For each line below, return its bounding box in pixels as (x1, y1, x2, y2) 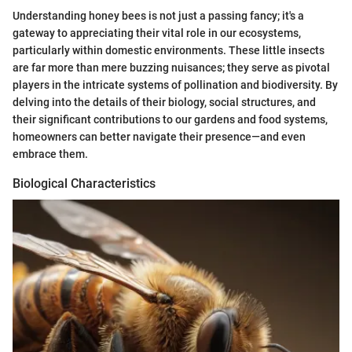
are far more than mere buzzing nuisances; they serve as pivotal (13, 60, 330, 74)
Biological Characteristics (13, 175, 156, 191)
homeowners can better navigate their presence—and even (13, 130, 306, 143)
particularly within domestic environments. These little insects (13, 43, 324, 57)
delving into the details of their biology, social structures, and (13, 95, 316, 108)
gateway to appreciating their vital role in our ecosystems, (13, 26, 301, 39)
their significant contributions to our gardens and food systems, (13, 112, 328, 126)
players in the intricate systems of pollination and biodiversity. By (13, 78, 338, 91)
